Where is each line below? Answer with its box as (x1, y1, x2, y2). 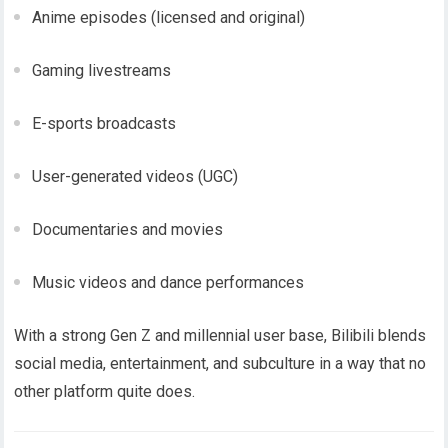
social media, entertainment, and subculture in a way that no (14, 354, 427, 374)
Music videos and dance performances (32, 273, 305, 293)
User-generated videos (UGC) (32, 167, 239, 187)
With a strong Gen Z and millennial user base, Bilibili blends (14, 326, 427, 346)
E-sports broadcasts (32, 114, 177, 134)
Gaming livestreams (32, 61, 172, 81)
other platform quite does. (14, 382, 196, 402)
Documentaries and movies (32, 220, 224, 240)
